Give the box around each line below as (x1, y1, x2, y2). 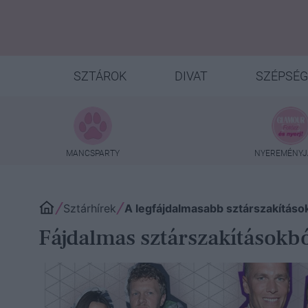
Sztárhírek (63, 201, 116, 215)
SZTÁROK (73, 69, 126, 83)
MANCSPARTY (66, 148, 120, 158)
